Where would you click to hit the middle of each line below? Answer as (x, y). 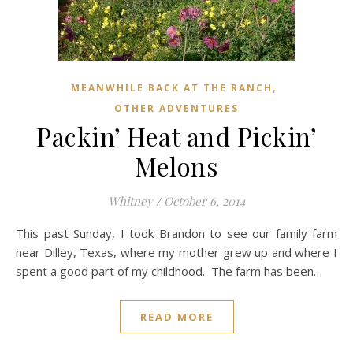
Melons (176, 166)
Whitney (130, 201)
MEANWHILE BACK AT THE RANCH (172, 88)
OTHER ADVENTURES (176, 108)
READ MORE (176, 317)
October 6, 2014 (204, 201)
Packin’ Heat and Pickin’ (176, 136)
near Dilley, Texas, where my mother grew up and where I (176, 252)
